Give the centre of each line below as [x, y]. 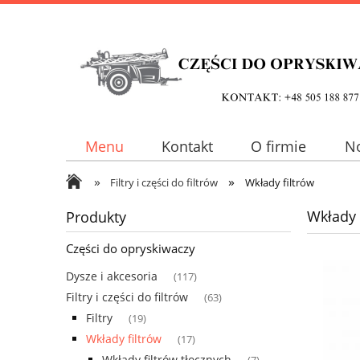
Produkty [96, 217]
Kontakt [187, 147]
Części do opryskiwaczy [131, 248]
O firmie [279, 147]
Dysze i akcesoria [112, 276]
